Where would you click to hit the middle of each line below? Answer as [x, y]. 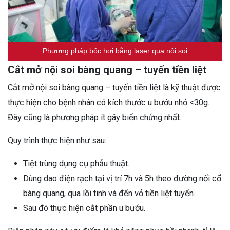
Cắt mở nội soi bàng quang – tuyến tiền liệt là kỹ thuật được [114, 87]
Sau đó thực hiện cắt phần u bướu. [84, 208]
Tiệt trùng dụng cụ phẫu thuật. [76, 163]
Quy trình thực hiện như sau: [57, 140]
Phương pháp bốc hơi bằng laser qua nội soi [115, 51]
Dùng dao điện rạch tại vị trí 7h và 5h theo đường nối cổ [122, 178]
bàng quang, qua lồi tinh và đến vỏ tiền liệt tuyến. [109, 193]
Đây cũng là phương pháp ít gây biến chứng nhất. [94, 117]
